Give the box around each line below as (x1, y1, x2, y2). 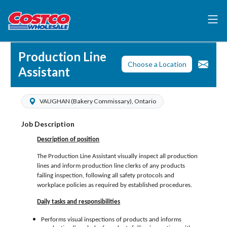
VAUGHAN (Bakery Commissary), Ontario (40, 97, 156, 105)
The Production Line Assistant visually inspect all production (37, 153, 198, 160)
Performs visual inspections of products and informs (41, 216, 182, 223)
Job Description (21, 119, 74, 128)
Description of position (37, 136, 100, 143)
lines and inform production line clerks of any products (37, 163, 185, 170)
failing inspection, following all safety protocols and (37, 172, 175, 179)
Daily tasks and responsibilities (37, 199, 121, 206)
